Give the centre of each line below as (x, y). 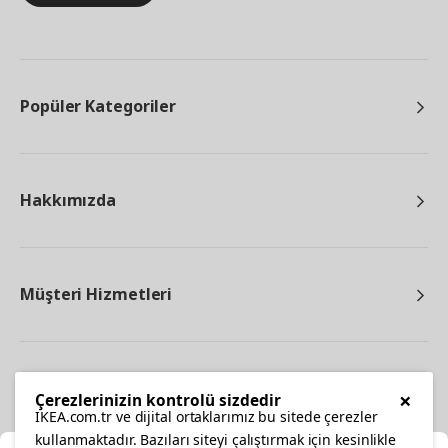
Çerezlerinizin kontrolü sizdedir (158, 400)
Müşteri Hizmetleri (96, 294)
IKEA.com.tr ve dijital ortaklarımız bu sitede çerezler (206, 416)
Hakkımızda (68, 200)
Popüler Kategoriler (98, 106)
